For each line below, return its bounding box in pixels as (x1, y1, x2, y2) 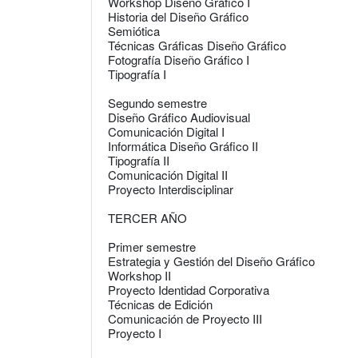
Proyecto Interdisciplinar (108, 181, 233, 197)
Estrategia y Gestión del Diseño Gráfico (108, 253, 315, 269)
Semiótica (108, 22, 160, 39)
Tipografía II (108, 152, 169, 169)
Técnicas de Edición (108, 296, 213, 312)
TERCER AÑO (108, 209, 187, 226)
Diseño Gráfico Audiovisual (108, 109, 250, 125)
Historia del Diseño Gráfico (108, 8, 249, 25)
